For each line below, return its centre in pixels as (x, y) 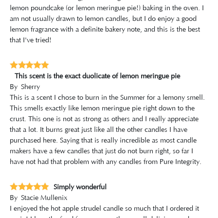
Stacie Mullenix (44, 198)
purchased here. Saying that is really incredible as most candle (103, 141)
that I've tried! (31, 40)
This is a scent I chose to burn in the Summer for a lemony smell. (107, 98)
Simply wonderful (80, 188)
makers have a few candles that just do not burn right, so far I (101, 152)
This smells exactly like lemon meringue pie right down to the (102, 109)
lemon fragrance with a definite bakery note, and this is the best (105, 29)
